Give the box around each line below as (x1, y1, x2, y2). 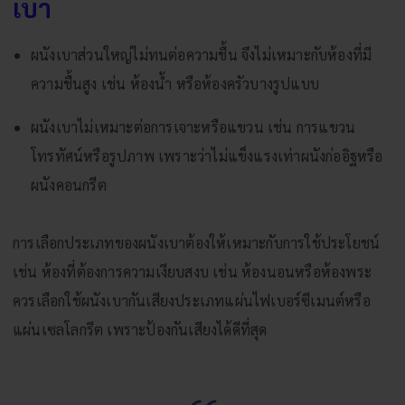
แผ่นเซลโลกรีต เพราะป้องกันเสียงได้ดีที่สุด (13, 319, 268, 339)
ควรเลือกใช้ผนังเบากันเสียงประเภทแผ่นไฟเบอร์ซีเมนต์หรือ (13, 290, 371, 310)
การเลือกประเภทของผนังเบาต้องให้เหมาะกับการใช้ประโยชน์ (13, 232, 381, 252)
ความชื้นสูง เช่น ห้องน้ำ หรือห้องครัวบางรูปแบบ (31, 73, 320, 93)
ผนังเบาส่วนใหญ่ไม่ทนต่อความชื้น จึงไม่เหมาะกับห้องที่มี (31, 44, 372, 64)
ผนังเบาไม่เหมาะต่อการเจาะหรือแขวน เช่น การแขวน (31, 117, 356, 137)
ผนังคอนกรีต (31, 174, 107, 194)
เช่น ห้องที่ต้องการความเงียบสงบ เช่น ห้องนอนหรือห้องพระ (13, 261, 372, 281)
